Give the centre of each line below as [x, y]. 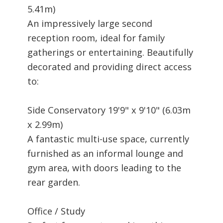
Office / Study [56, 211]
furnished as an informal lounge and [105, 153]
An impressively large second [90, 23]
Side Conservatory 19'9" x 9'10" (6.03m [109, 110]
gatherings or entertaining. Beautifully [110, 52]
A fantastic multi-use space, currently [108, 139]
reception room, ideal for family [96, 38]
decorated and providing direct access [110, 66]
